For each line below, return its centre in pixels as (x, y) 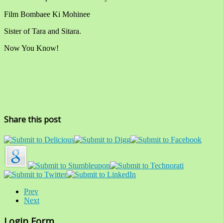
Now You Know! (31, 48)
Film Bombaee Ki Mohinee (47, 14)
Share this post (32, 119)
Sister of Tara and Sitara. (43, 31)
